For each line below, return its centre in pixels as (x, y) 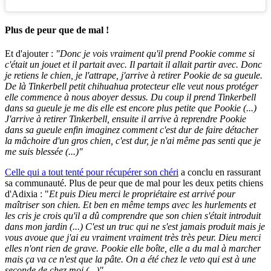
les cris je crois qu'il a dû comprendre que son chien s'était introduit (133, 215)
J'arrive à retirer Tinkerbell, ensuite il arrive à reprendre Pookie (126, 119)
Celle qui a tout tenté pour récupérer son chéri (92, 172)
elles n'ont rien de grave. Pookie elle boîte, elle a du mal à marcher (133, 248)
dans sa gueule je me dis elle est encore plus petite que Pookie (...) (131, 108)
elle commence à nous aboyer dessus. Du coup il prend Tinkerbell (130, 97)
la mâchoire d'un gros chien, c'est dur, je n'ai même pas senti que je (133, 140)
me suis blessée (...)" (44, 151)
